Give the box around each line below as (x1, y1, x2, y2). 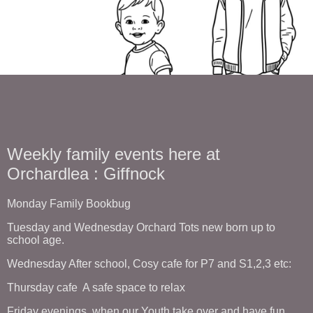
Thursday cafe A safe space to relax (7, 281, 185, 293)
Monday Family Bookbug (7, 197, 131, 210)
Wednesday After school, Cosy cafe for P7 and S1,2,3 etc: (7, 257, 291, 270)
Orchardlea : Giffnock (7, 164, 165, 183)
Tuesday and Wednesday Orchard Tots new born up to (7, 221, 275, 233)
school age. (7, 233, 67, 246)
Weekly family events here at (7, 145, 220, 163)
